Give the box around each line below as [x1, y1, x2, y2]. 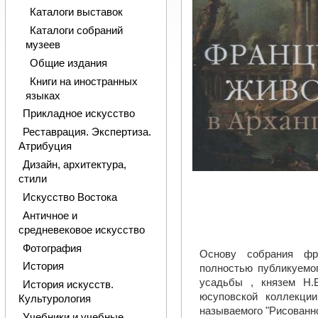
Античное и [22, 209, 77, 221]
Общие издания [29, 57, 107, 69]
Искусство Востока [22, 191, 117, 203]
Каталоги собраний [29, 24, 123, 36]
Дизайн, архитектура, [22, 159, 126, 171]
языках [25, 89, 60, 102]
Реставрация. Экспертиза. [22, 126, 151, 138]
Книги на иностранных [29, 75, 138, 87]
